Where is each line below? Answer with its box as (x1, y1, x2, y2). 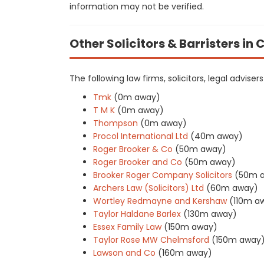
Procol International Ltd (93, 130, 188, 142)
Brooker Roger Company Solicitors (93, 169, 232, 181)
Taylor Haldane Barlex (93, 208, 181, 220)
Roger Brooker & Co (93, 143, 173, 155)
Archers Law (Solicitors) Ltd (93, 182, 204, 194)
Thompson (93, 117, 138, 129)
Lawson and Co (93, 247, 156, 259)
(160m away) (158, 247, 212, 259)
